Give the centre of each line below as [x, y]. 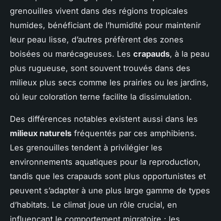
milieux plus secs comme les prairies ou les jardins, [109, 82]
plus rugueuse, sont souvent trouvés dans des [100, 68]
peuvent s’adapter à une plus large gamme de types [110, 190]
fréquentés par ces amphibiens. [134, 133]
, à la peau [190, 54]
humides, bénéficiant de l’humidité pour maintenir [105, 25]
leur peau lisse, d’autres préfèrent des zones [97, 39]
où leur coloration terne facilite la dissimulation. [101, 96]
